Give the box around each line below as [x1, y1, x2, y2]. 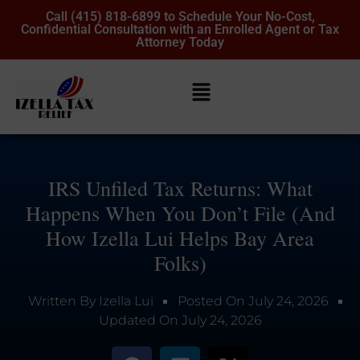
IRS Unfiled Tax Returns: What [47, 174, 313, 202]
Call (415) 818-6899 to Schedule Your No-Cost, [45, 9, 315, 24]
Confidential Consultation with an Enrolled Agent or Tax [21, 22, 339, 37]
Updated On [98, 313, 178, 329]
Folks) [153, 249, 207, 277]
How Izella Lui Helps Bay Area [46, 224, 314, 252]
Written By [27, 293, 96, 309]
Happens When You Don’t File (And [25, 199, 335, 227]
